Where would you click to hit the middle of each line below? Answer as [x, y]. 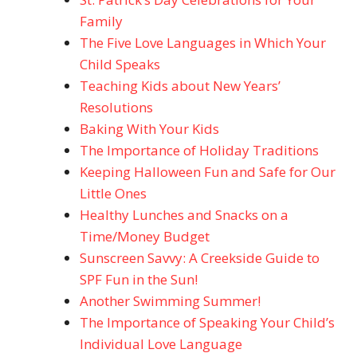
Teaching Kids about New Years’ [180, 86]
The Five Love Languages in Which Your [203, 43]
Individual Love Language [161, 344]
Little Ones [113, 193]
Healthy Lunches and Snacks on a [184, 215]
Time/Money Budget [145, 236]
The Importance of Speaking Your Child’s [207, 322]
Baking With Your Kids [149, 129]
